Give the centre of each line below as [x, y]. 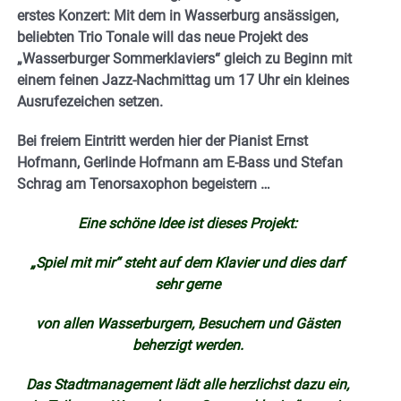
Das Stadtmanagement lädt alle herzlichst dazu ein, [188, 384]
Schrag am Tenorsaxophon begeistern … [144, 183]
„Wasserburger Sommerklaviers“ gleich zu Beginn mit [184, 58]
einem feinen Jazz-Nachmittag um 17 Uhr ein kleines [183, 80]
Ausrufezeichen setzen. [90, 101]
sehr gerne [188, 284]
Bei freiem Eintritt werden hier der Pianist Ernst [162, 141]
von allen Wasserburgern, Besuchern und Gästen [188, 323]
